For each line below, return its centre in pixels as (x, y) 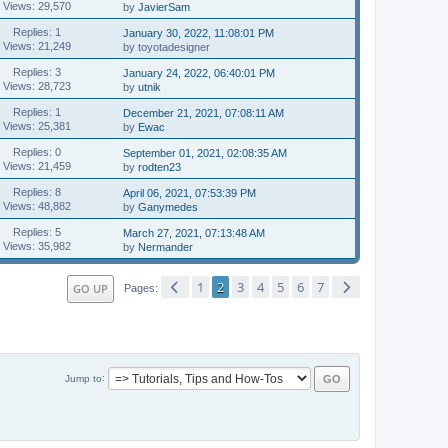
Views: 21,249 (36, 45)
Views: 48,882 (36, 205)
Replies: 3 (36, 71)
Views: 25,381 (36, 125)
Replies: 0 (36, 151)
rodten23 (160, 167)
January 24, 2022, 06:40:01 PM (199, 73)
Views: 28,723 (36, 85)
